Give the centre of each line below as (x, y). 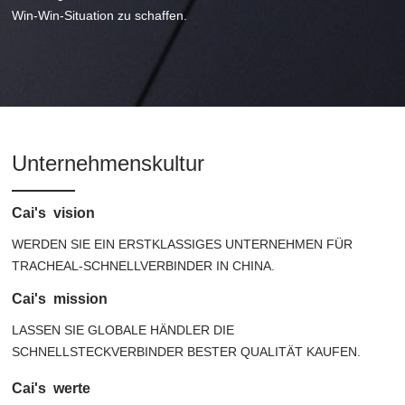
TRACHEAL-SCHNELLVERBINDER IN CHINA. (144, 266)
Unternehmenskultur (108, 164)
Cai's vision (54, 213)
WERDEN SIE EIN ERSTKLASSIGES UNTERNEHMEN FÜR (183, 245)
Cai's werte (52, 388)
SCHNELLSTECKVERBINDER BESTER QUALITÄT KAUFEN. (187, 351)
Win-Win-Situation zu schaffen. (100, 15)
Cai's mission (60, 298)
